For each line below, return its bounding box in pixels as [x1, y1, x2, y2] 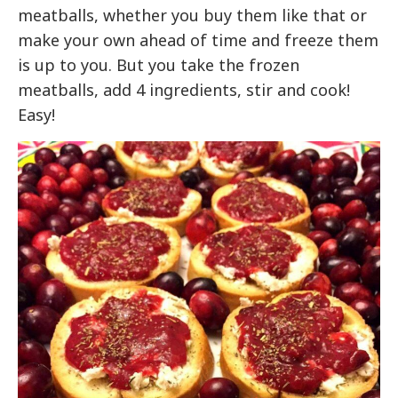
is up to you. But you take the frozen [18, 53, 300, 76]
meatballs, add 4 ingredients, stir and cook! [18, 78, 351, 100]
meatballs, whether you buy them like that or [18, 4, 368, 26]
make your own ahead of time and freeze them [18, 28, 379, 51]
